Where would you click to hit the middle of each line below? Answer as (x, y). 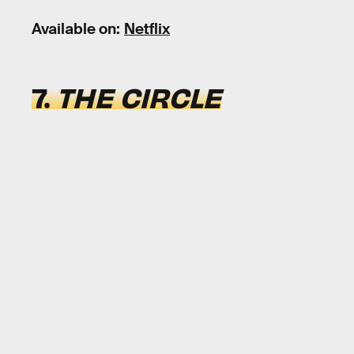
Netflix (147, 28)
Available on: (76, 28)
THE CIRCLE (139, 96)
